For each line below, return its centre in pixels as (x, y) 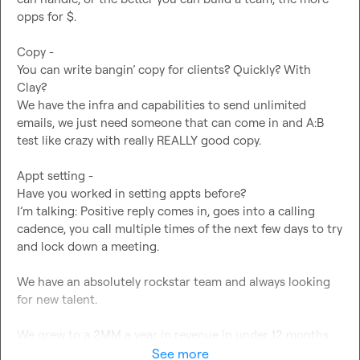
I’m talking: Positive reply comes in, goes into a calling (166, 211)
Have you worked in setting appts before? (131, 193)
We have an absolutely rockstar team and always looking (174, 281)
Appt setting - (55, 175)
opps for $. (47, 16)
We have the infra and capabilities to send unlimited (162, 104)
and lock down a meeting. (88, 246)
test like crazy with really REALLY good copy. (139, 140)
